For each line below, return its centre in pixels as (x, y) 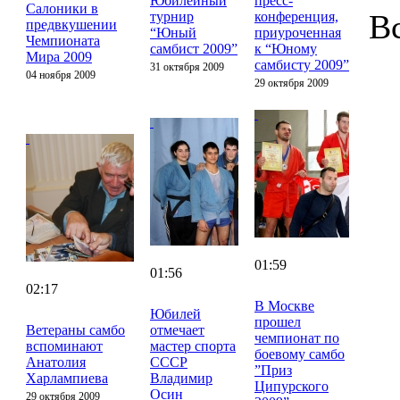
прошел (278, 321)
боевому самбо (300, 354)
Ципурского (292, 386)
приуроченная (298, 32)
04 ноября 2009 (61, 75)
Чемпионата (63, 40)
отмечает (177, 329)
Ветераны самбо (75, 329)
